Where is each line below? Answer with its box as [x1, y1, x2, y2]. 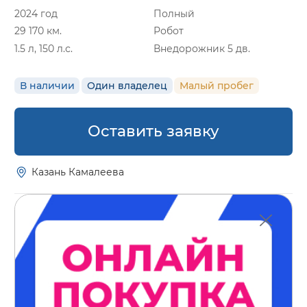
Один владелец [86, 79, 167, 92]
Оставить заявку [88, 121, 219, 141]
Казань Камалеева [32, 166, 125, 179]
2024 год [14, 7, 58, 20]
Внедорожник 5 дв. [153, 42, 250, 56]
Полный [153, 7, 195, 20]
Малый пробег [180, 79, 254, 92]
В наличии [19, 79, 75, 92]
